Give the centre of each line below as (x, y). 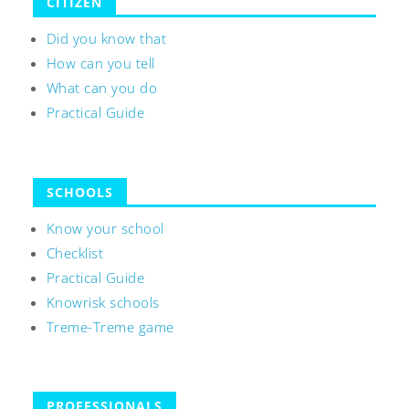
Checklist (75, 252)
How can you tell (100, 63)
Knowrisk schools (103, 302)
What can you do (102, 87)
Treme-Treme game (110, 326)
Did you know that (106, 38)
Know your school (105, 228)
